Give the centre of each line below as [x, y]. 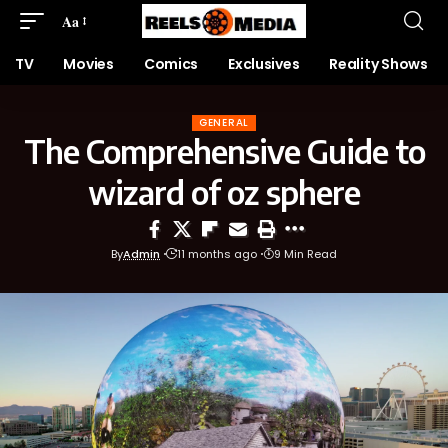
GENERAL [224, 122]
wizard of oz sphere [224, 192]
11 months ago [217, 254]
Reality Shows [378, 64]
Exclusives [264, 64]
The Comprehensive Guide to [224, 151]
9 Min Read [305, 254]
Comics [171, 64]
